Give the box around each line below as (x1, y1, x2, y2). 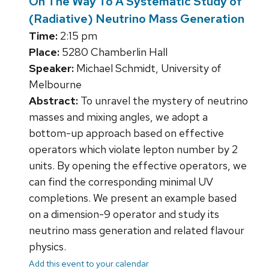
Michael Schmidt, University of (74, 61, 222, 76)
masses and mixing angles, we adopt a (29, 110, 208, 124)
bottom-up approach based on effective (29, 126, 224, 141)
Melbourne (29, 77, 82, 92)
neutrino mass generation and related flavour (29, 223, 244, 238)
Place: (29, 45, 59, 59)
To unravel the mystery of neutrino (78, 94, 248, 108)
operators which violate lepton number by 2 (29, 142, 238, 157)
